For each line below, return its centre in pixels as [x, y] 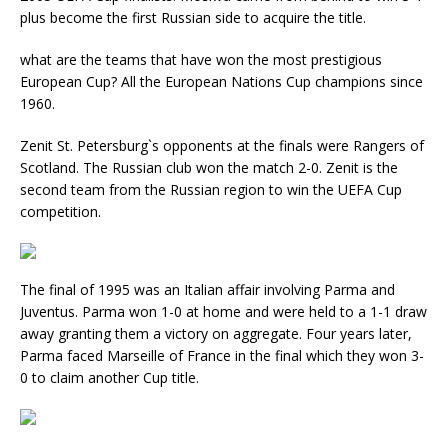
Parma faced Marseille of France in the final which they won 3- [222, 355]
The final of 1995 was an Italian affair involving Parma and [207, 289]
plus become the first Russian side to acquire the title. [193, 17]
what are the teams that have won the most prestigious [201, 59]
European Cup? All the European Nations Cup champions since [221, 81]
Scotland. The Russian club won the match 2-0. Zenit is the [209, 167]
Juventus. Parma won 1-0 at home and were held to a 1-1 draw [223, 311]
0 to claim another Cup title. [109, 377]
